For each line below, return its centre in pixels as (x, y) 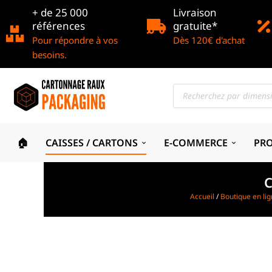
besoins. (49, 55)
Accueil (202, 197)
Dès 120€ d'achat (209, 40)
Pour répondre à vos (75, 40)
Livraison (195, 12)
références (59, 26)
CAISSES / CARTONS (91, 142)
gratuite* (195, 26)
